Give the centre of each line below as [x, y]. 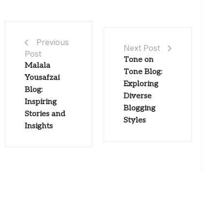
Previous [53, 42]
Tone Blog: [143, 72]
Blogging [140, 108]
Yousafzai [42, 78]
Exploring [141, 84]
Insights [39, 126]
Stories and [45, 114]
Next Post [142, 48]
